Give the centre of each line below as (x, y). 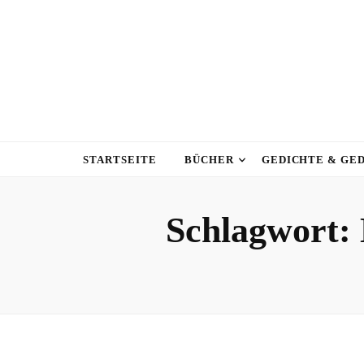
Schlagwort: (262, 230)
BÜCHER (209, 160)
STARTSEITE (120, 160)
